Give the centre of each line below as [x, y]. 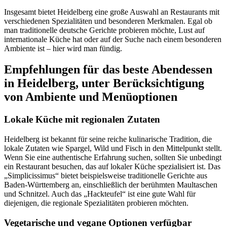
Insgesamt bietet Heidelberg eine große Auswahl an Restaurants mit [112, 12]
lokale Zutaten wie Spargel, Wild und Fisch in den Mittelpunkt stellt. [113, 148]
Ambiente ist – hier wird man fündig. [63, 48]
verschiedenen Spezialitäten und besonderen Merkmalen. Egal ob [108, 21]
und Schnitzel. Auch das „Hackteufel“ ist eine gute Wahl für [100, 194]
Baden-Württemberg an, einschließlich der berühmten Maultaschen [111, 185]
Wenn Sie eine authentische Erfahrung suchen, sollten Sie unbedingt [113, 158]
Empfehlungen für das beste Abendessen [108, 70]
